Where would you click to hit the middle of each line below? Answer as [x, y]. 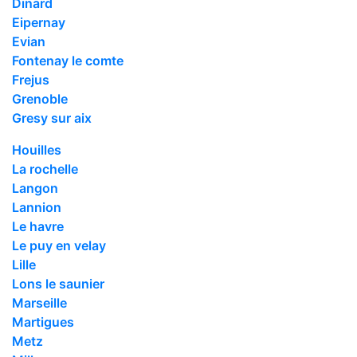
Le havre [38, 226]
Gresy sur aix [52, 118]
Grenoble [40, 98]
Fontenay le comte [68, 60]
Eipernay [39, 22]
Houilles [37, 149]
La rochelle [45, 169]
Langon [35, 188]
